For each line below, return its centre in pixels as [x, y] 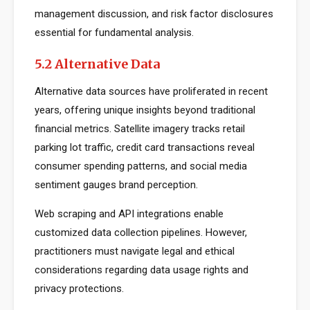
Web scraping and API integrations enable [129, 214]
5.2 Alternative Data [97, 64]
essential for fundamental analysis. [114, 33]
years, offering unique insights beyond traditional [145, 110]
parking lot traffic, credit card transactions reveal [145, 147]
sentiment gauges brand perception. [116, 185]
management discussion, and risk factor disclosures [154, 14]
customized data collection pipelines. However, [141, 232]
